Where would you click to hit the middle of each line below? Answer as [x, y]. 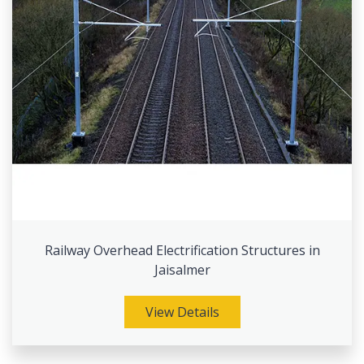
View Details [182, 312]
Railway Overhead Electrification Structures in [182, 250]
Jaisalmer [182, 270]
